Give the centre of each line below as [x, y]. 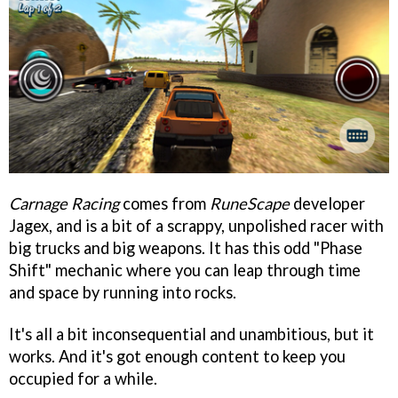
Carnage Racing [64, 203]
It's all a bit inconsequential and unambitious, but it [191, 334]
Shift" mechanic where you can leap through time [185, 270]
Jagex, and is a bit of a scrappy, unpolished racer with [196, 225]
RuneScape [250, 203]
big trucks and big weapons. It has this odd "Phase [186, 247]
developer [327, 203]
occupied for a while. [83, 378]
